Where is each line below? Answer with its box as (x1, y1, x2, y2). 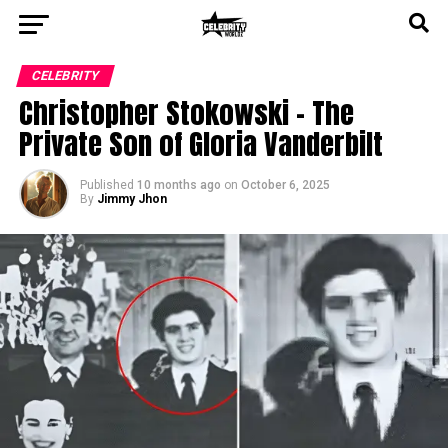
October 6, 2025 (240, 178, 330, 192)
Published (79, 178, 134, 192)
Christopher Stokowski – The (18, 91, 354, 134)
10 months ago (136, 178, 221, 192)
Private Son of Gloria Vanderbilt (18, 122, 383, 165)
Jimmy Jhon (96, 192, 167, 206)
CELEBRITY (29, 68, 101, 83)
